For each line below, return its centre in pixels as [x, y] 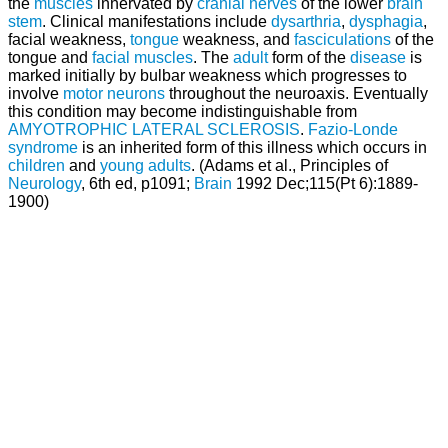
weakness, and [236, 39]
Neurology [44, 183]
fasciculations [342, 39]
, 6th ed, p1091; [137, 183]
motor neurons [114, 93]
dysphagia [386, 21]
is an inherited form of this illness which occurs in [252, 147]
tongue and [50, 57]
